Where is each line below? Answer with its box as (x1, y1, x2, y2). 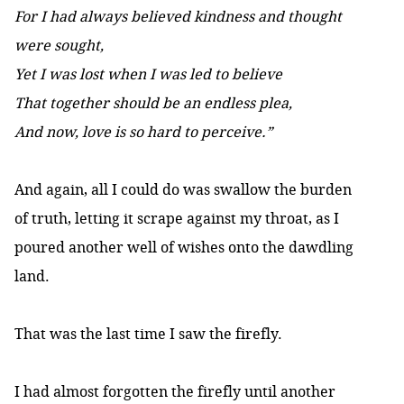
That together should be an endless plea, (14, 93, 296, 114)
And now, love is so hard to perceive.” (14, 122, 272, 142)
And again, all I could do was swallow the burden (14, 179, 352, 200)
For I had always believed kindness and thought (14, 6, 342, 27)
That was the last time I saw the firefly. (14, 324, 286, 344)
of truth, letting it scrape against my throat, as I (14, 208, 339, 229)
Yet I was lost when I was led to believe (14, 64, 282, 85)
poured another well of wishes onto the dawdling (14, 237, 353, 258)
